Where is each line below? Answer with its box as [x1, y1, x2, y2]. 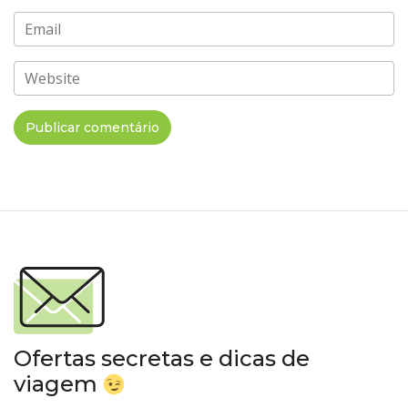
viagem [14, 371, 103, 397]
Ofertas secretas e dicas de [14, 345, 310, 372]
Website [25, 68, 80, 89]
